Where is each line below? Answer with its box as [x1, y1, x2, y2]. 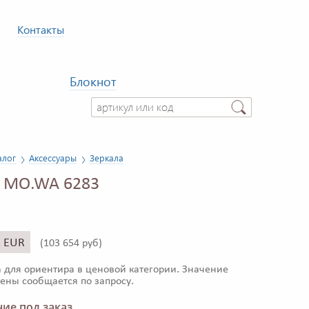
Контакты [17, 22, 64, 37]
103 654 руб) [43, 238, 102, 250]
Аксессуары [29, 152, 77, 164]
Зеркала [90, 152, 123, 164]
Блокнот [70, 73, 116, 90]
